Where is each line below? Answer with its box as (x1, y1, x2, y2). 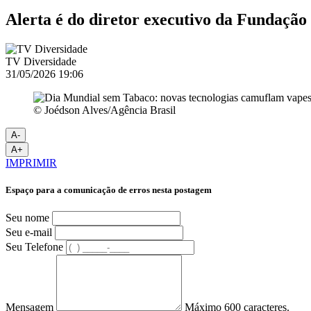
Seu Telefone (6, 241, 63, 253)
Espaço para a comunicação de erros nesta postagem (6, 184, 212, 195)
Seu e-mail (6, 226, 52, 239)
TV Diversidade (6, 55, 76, 67)
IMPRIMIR (6, 156, 57, 169)
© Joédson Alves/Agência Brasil (33, 103, 176, 116)
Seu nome (6, 212, 49, 224)
